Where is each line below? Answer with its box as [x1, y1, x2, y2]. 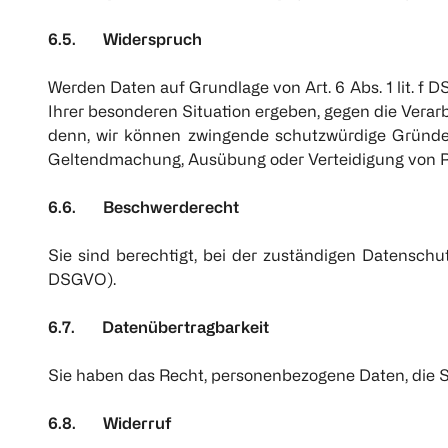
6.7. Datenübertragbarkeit [48, 318, 269, 337]
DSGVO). [48, 270, 116, 289]
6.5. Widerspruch [48, 30, 202, 49]
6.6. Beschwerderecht [48, 198, 239, 217]
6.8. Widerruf [48, 414, 172, 433]
